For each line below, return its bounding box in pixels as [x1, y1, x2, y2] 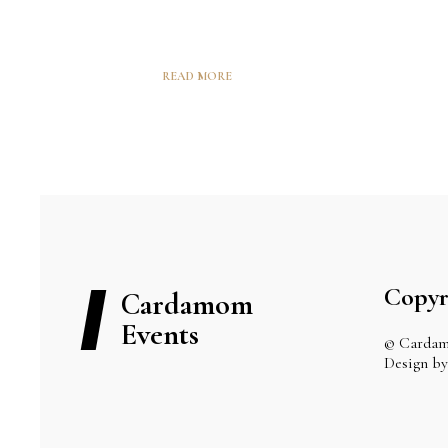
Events [121, 315, 199, 353]
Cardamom [121, 285, 253, 323]
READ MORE [162, 68, 232, 83]
